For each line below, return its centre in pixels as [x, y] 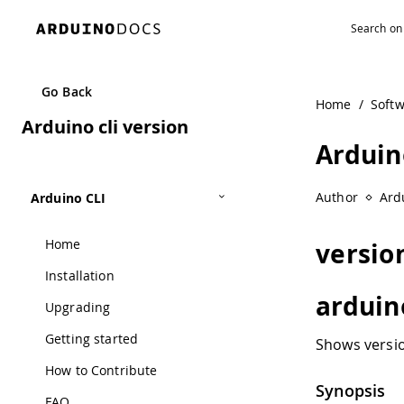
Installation [80, 275]
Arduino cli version [105, 127]
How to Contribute [101, 370]
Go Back [67, 92]
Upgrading [78, 307]
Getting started [92, 339]
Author [337, 197]
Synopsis [351, 390]
